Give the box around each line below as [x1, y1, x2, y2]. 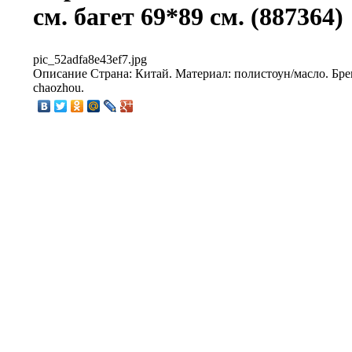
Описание [33, 66, 87, 80]
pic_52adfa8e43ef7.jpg [33, 52, 147, 66]
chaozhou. [33, 80, 84, 94]
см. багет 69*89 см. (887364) [33, 2, 343, 31]
